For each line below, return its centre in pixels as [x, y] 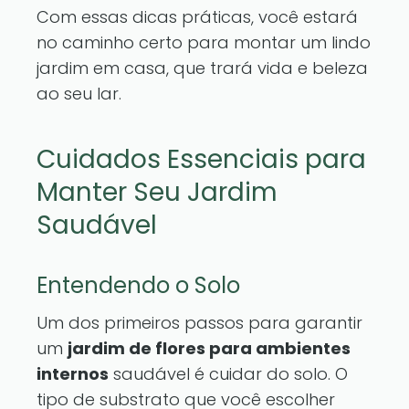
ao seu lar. [79, 94]
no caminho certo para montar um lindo [204, 42]
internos [73, 374]
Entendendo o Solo [138, 285]
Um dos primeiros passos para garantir [199, 323]
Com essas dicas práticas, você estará [197, 17]
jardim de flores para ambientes [209, 348]
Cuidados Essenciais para [201, 159]
